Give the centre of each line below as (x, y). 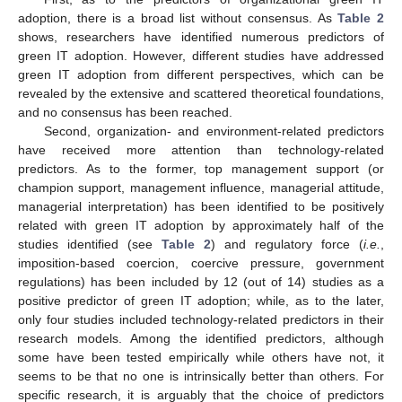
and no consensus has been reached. (125, 113)
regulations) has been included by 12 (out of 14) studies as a (201, 282)
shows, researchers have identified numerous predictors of (201, 37)
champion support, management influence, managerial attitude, (201, 188)
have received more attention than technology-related (201, 150)
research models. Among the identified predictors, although (201, 339)
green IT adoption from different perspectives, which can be (201, 75)
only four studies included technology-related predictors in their (201, 320)
